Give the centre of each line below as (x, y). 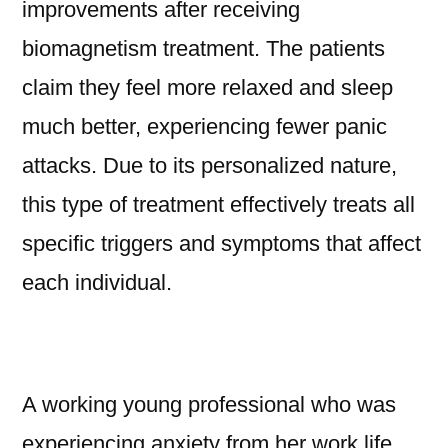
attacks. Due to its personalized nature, (209, 166)
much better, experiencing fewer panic (204, 127)
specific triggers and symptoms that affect (221, 244)
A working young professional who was (209, 405)
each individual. (97, 283)
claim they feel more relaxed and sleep (207, 88)
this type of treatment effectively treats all (218, 205)
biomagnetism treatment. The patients (203, 49)
